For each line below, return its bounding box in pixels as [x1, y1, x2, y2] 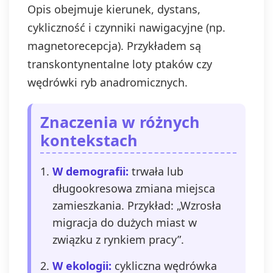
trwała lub [129, 164, 183, 179]
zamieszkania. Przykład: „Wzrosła [52, 198, 221, 213]
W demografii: [52, 164, 129, 179]
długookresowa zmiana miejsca [52, 181, 215, 196]
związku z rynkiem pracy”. [52, 232, 184, 247]
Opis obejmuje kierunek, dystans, [27, 2, 200, 16]
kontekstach [40, 130, 138, 151]
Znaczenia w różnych [40, 112, 200, 132]
